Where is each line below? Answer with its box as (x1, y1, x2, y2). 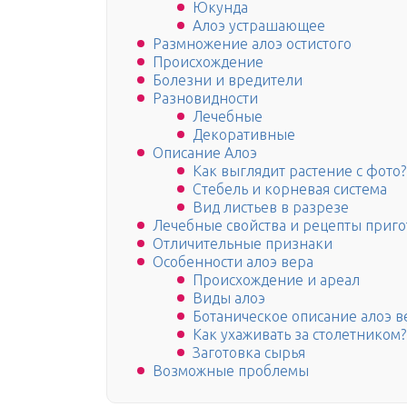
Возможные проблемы (153, 362, 309, 380)
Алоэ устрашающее (193, 17, 325, 35)
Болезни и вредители (153, 72, 303, 89)
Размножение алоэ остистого (153, 35, 352, 53)
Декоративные (193, 126, 295, 144)
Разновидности (153, 90, 258, 107)
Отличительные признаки (153, 235, 333, 253)
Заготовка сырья (193, 344, 305, 362)
